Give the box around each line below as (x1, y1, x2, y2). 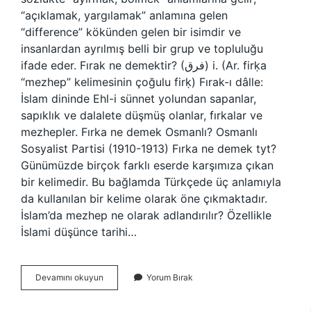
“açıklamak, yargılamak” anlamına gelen (21, 8, 228, 22)
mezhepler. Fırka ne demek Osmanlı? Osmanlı (21, 125, 258, 139)
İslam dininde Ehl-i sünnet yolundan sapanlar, (21, 92, 256, 106)
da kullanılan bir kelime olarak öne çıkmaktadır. (21, 192, 267, 205)
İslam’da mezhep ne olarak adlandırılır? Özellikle (21, 208, 271, 222)
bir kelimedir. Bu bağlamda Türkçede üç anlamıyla (21, 175, 281, 189)
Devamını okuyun (35, 272, 103, 283)
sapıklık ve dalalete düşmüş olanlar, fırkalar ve (21, 108, 262, 122)
